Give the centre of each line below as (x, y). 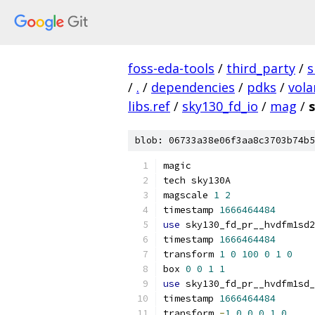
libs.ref (149, 106)
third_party (261, 68)
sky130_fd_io (220, 106)
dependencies (193, 87)
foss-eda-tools (171, 68)
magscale (188, 195)
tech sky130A (197, 180)
